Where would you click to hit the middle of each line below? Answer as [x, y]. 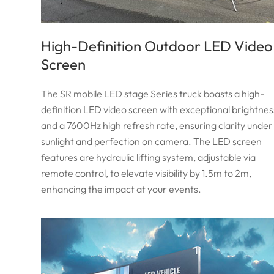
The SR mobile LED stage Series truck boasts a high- [153, 93]
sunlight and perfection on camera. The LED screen [152, 141]
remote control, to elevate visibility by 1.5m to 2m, [146, 173]
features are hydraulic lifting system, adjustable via [149, 157]
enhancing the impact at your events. [121, 189]
